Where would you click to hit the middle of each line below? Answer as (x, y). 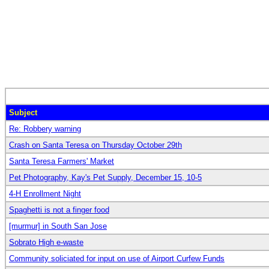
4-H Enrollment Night (45, 193)
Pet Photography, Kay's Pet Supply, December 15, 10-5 (105, 177)
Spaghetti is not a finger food (59, 210)
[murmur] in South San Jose (58, 226)
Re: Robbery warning (45, 128)
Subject (23, 112)
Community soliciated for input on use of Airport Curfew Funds (117, 258)
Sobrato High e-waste (46, 242)
